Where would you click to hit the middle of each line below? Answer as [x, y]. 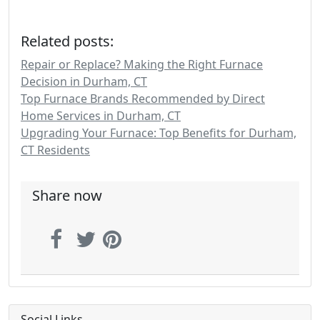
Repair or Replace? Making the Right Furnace [142, 64]
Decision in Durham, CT [84, 81]
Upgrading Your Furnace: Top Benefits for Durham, [159, 133]
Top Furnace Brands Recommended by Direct [143, 99]
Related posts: [67, 41]
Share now [67, 195]
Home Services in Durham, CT [101, 116]
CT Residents [55, 150]
